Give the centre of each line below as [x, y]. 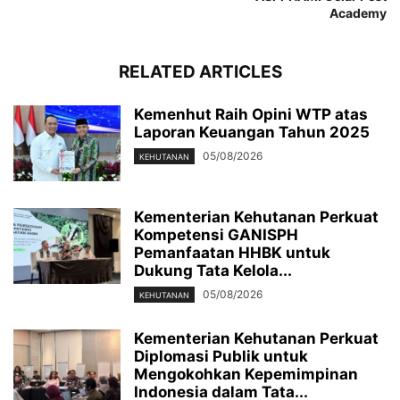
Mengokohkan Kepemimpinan [246, 375]
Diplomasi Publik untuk [221, 357]
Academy [358, 13]
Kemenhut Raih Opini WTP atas [251, 114]
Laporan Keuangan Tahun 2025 [252, 132]
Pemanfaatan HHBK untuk [232, 253]
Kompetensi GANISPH [216, 235]
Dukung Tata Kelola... [213, 271]
